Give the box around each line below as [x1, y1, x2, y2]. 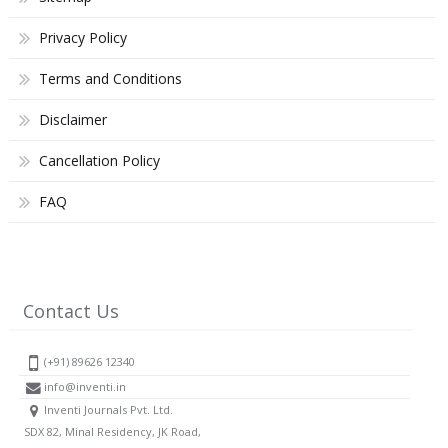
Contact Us [23, 299, 120, 324]
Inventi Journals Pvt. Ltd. [43, 401, 173, 417]
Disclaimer [38, 110, 107, 130]
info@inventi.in [43, 378, 126, 394]
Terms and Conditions [38, 69, 182, 89]
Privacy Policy [38, 28, 127, 48]
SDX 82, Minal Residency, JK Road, [23, 423, 201, 439]
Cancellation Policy [38, 151, 160, 171]
